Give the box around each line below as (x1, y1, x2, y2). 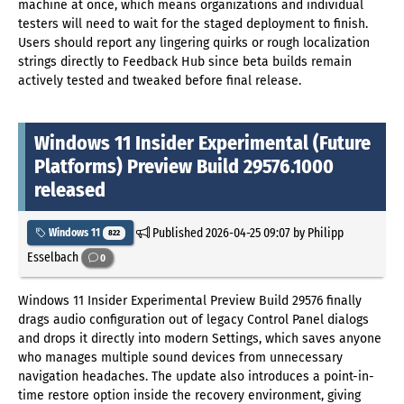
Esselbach (27, 248, 81, 265)
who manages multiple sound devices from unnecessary (18, 349, 343, 365)
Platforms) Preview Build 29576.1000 (34, 154, 334, 179)
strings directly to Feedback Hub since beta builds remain (18, 54, 352, 70)
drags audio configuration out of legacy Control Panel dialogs (18, 311, 369, 327)
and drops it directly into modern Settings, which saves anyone (18, 330, 381, 346)
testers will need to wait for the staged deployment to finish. (18, 16, 368, 32)
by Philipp (289, 224, 344, 241)
